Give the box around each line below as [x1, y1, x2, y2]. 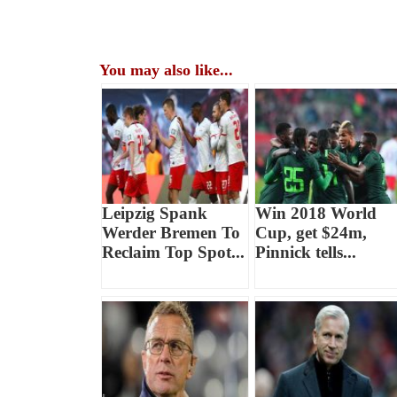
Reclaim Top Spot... [102, 242, 245, 261]
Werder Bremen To [102, 222, 241, 242]
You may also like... [99, 60, 234, 79]
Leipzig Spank [102, 203, 208, 222]
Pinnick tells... [254, 242, 356, 261]
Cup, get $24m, [254, 222, 367, 242]
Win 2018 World [254, 203, 377, 222]
